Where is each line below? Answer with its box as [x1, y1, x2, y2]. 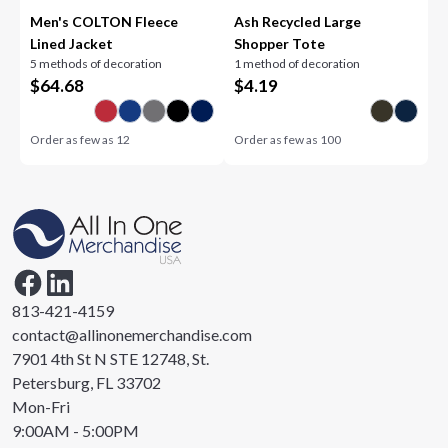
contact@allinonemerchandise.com [12, 325, 252, 344]
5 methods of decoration [30, 56, 163, 71]
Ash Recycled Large [234, 13, 361, 30]
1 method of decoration [234, 56, 360, 71]
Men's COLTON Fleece [30, 13, 179, 30]
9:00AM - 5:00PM [12, 421, 139, 440]
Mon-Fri [12, 397, 70, 416]
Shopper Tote [234, 35, 325, 52]
